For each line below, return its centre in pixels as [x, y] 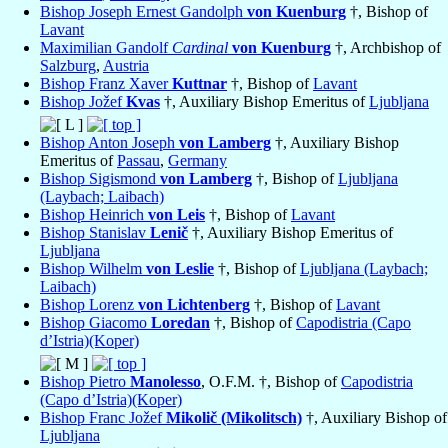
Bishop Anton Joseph [109, 143]
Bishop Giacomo [95, 323]
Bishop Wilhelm [93, 269]
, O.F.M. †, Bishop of [271, 382]
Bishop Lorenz [89, 305]
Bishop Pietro [85, 382]
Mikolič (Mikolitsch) [234, 418]
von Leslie [180, 269]
